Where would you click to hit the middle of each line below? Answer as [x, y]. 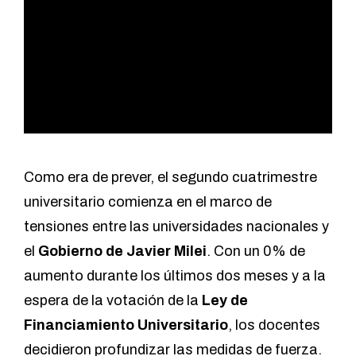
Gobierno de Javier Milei [122, 251]
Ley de [225, 300]
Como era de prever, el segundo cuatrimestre [170, 177]
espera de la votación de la [113, 300]
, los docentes [274, 325]
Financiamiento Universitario [126, 325]
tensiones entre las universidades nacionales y [176, 226]
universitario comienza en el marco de [148, 201]
